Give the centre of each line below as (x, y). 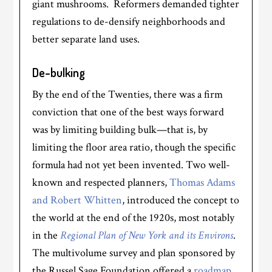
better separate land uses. (86, 39)
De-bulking (59, 72)
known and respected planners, (101, 182)
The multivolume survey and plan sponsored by (134, 253)
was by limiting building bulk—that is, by (120, 130)
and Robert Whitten (77, 200)
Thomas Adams (202, 182)
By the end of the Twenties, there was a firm (128, 94)
